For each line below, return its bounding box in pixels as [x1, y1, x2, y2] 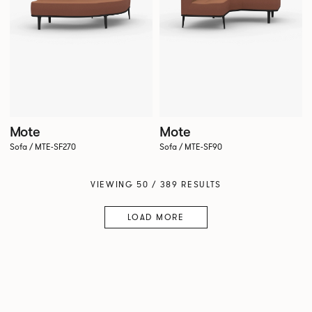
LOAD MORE [127, 212, 185, 224]
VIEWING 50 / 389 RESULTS [90, 179, 222, 191]
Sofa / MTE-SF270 [9, 141, 76, 153]
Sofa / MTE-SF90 [159, 141, 222, 153]
